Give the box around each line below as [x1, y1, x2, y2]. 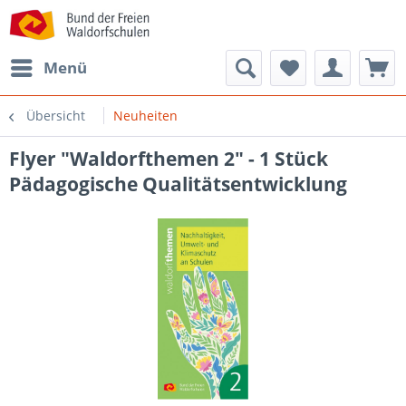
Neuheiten [113, 107, 178, 124]
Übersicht [26, 107, 85, 124]
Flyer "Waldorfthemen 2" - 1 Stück [9, 146, 328, 171]
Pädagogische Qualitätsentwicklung [9, 171, 347, 197]
